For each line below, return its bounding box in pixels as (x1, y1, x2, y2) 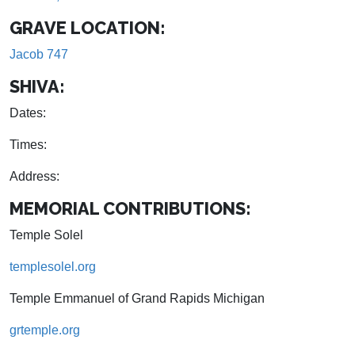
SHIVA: (10, 76, 64, 97)
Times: (10, 137, 47, 151)
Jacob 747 (10, 47, 68, 61)
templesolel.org (10, 259, 96, 273)
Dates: (10, 105, 46, 120)
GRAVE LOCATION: (10, 17, 165, 38)
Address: (10, 169, 59, 183)
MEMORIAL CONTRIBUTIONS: (10, 198, 250, 219)
